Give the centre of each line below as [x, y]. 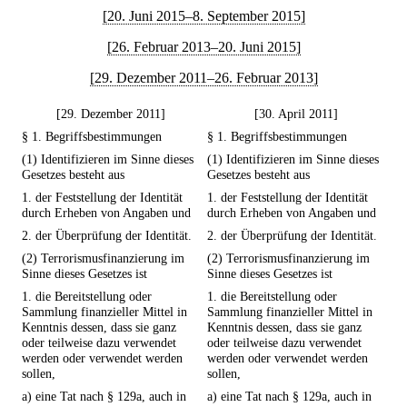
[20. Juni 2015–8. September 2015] [203, 16]
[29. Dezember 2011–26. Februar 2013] [203, 78]
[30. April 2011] [296, 114]
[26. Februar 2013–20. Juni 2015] [203, 47]
